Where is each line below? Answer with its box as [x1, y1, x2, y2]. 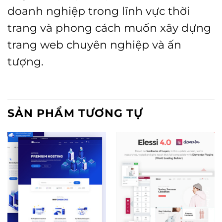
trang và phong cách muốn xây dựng [7, 21, 211, 35]
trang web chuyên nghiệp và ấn [7, 38, 181, 52]
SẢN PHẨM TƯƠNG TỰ [7, 106, 143, 119]
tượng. [7, 55, 44, 68]
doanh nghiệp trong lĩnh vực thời [7, 4, 190, 18]
